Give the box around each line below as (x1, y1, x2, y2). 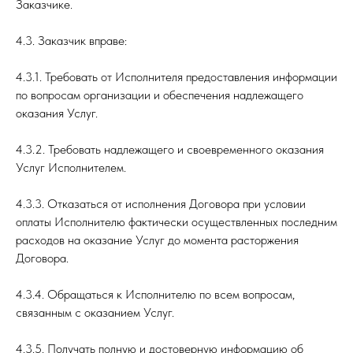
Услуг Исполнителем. (16, 160, 126, 175)
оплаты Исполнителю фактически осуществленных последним (16, 214, 337, 229)
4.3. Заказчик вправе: (16, 33, 127, 48)
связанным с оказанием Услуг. (16, 305, 174, 320)
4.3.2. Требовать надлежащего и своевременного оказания (16, 142, 324, 157)
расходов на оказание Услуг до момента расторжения (16, 232, 299, 247)
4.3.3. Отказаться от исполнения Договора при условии (16, 196, 306, 211)
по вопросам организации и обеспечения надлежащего (16, 87, 303, 102)
